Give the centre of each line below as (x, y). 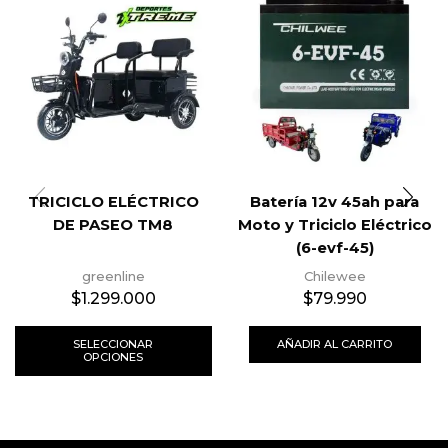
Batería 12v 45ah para (335, 202)
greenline (113, 276)
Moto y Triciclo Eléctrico (334, 225)
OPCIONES (113, 356)
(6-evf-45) (334, 248)
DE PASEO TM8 (113, 225)
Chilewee (334, 276)
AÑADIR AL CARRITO (335, 343)
